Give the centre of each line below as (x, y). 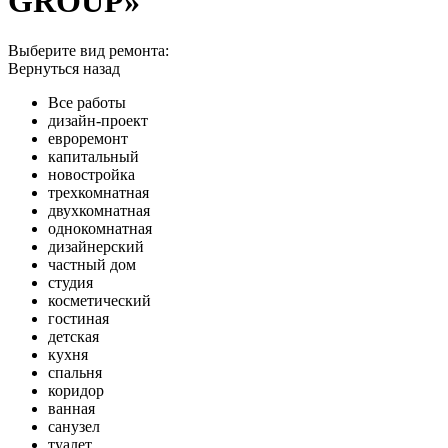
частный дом (92, 264)
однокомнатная (100, 228)
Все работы (87, 102)
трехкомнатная (98, 192)
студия (70, 282)
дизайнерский (96, 246)
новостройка (91, 174)
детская (73, 336)
